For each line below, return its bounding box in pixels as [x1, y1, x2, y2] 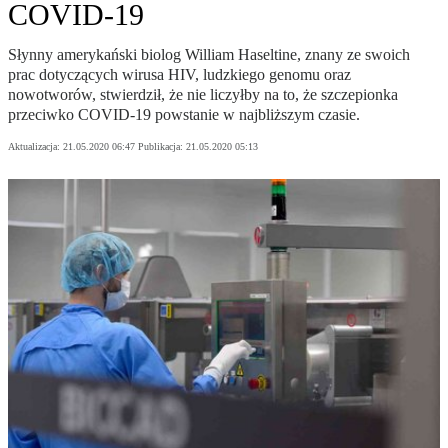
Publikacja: [138, 141, 186, 153]
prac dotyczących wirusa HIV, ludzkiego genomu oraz [8, 66, 351, 84]
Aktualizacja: [8, 141, 63, 153]
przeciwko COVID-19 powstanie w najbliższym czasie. [8, 106, 360, 124]
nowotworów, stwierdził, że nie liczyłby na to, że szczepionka [8, 86, 398, 104]
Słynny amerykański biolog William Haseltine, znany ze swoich [8, 46, 410, 64]
